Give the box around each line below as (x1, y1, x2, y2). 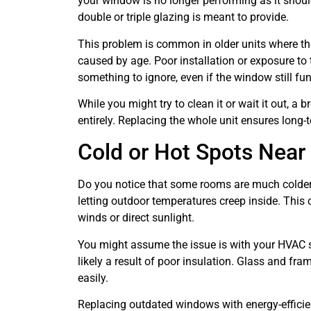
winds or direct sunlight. (78, 211, 194, 225)
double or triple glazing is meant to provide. (78, 10, 289, 24)
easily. (78, 271, 108, 285)
